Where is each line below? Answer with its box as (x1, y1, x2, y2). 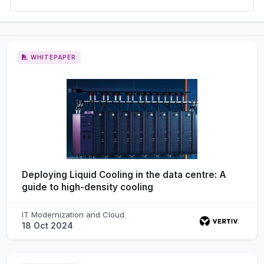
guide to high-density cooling (22, 181, 153, 193)
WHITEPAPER (30, 53, 76, 61)
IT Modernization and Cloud (22, 209, 124, 219)
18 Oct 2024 (22, 220, 73, 230)
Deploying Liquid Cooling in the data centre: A (22, 169, 226, 180)
